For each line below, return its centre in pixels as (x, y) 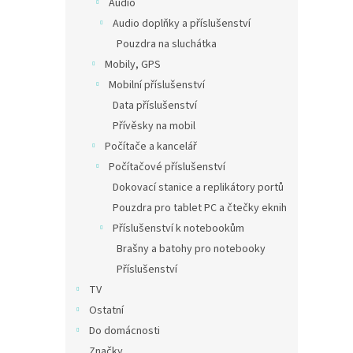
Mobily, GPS (133, 65)
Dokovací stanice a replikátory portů (198, 188)
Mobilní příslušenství (157, 85)
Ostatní (106, 310)
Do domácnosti (124, 331)
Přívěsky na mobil (154, 126)
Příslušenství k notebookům (178, 229)
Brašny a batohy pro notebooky (191, 249)
